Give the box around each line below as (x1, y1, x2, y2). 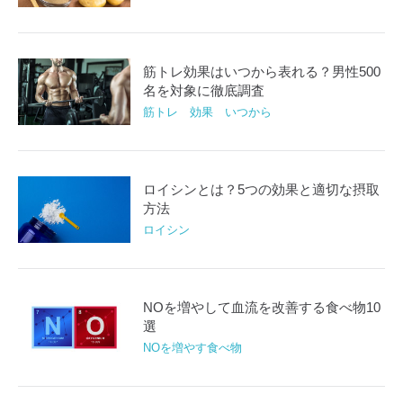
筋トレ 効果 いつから (143, 106, 273, 119)
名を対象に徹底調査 (143, 83, 265, 98)
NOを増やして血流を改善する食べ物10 (143, 300, 381, 315)
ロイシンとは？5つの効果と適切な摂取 (143, 182, 381, 197)
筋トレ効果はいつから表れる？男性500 (143, 64, 381, 79)
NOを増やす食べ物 (143, 342, 243, 354)
